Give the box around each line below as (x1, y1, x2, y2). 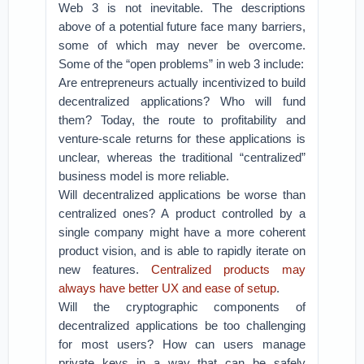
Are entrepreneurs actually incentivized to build (58, 76, 305, 89)
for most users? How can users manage (58, 337, 305, 351)
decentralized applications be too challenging (58, 318, 305, 332)
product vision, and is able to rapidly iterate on (58, 244, 305, 258)
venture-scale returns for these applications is (58, 132, 305, 145)
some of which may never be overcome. (58, 38, 305, 52)
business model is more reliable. (58, 169, 230, 183)
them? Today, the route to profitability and (58, 113, 305, 127)
